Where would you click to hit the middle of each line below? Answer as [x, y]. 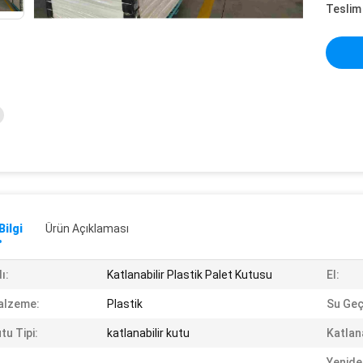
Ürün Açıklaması [87, 228]
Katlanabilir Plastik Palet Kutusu [190, 275]
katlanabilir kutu [148, 333]
